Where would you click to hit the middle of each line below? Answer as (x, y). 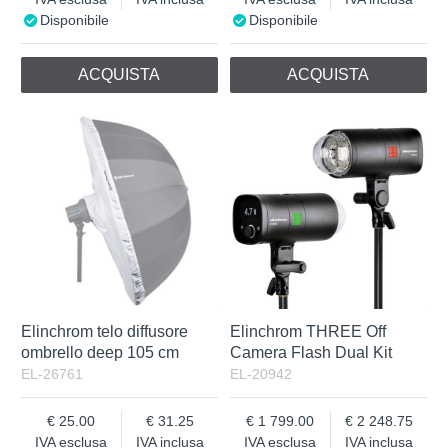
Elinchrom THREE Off (308, 331)
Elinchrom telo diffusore (105, 331)
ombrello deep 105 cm (100, 352)
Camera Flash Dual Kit (311, 352)
